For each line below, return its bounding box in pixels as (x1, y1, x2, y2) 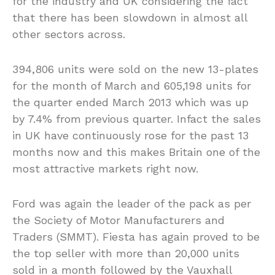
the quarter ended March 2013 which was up (12, 95, 249, 109)
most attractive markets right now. (12, 161, 198, 175)
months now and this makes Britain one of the (12, 145, 260, 158)
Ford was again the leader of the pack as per (12, 196, 251, 210)
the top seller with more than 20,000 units (12, 246, 239, 260)
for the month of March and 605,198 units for (12, 79, 251, 92)
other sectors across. (12, 27, 125, 41)
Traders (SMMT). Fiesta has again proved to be (12, 230, 260, 243)
